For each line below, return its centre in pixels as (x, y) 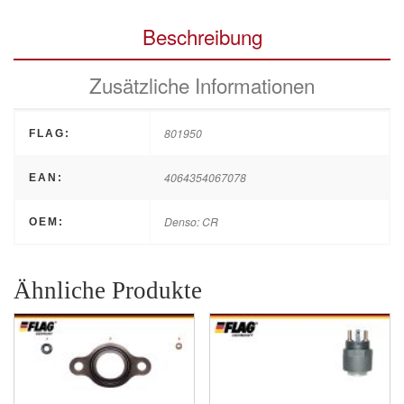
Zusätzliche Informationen (202, 85)
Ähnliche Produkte (108, 290)
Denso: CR (192, 222)
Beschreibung (202, 37)
